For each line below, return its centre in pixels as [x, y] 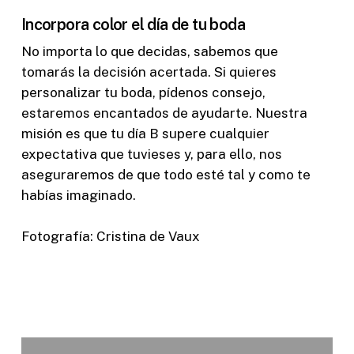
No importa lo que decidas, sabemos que [149, 52]
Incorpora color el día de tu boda [133, 25]
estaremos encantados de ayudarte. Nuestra [164, 113]
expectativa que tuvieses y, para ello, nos [151, 154]
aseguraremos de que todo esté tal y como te [166, 175]
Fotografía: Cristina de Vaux [110, 236]
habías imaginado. [78, 196]
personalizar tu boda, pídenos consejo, [143, 93]
